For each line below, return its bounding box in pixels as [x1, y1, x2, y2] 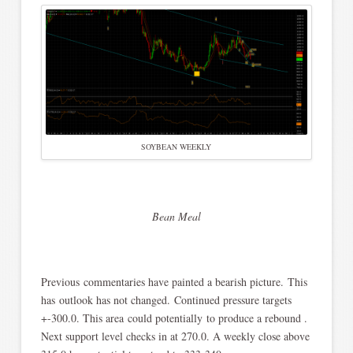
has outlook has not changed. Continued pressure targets [40, 292, 292, 307]
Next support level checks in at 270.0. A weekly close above [40, 328, 310, 344]
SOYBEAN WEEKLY [141, 141, 212, 153]
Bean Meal [151, 209, 201, 225]
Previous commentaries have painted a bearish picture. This [40, 273, 307, 289]
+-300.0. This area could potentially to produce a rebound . [40, 310, 307, 325]
